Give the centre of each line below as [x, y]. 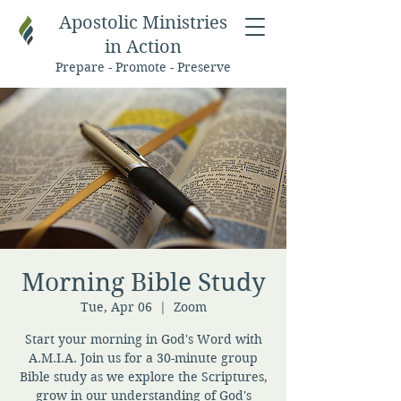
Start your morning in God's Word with [143, 339]
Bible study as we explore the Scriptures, [143, 377]
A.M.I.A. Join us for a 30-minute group [143, 358]
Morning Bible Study [143, 282]
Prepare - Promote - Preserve [143, 67]
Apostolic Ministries [143, 23]
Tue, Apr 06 [116, 307]
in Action [143, 47]
